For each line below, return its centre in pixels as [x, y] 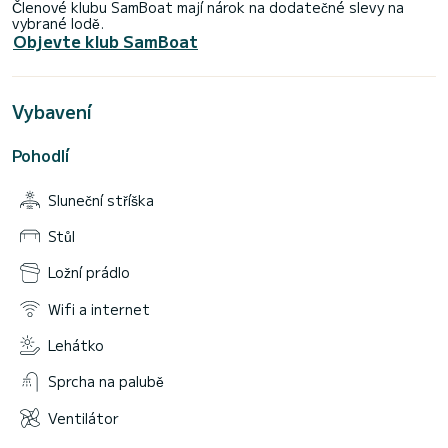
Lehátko [76, 345]
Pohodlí [40, 155]
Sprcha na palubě [106, 381]
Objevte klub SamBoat [105, 41]
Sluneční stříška [101, 199]
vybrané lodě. [58, 23]
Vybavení [52, 111]
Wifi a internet [99, 308]
